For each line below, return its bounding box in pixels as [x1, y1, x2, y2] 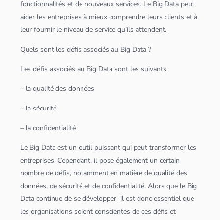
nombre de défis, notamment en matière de [20, 168, 154, 178]
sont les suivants [112, 64, 167, 74]
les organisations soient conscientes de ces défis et [20, 207, 176, 217]
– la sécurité [20, 104, 57, 113]
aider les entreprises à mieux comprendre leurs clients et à [20, 12, 198, 22]
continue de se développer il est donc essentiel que [34, 194, 194, 204]
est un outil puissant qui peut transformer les [55, 143, 197, 153]
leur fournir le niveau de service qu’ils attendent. [20, 25, 167, 35]
